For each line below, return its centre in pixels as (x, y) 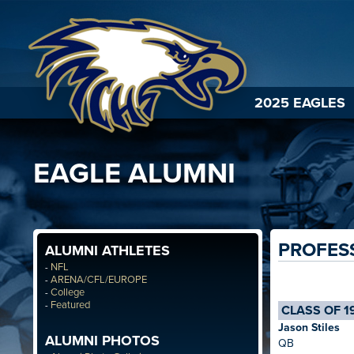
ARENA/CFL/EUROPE (99, 280)
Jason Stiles (309, 328)
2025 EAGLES (300, 103)
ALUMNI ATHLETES (107, 250)
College (68, 292)
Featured (70, 305)
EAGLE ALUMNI (134, 173)
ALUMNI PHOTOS (102, 341)
